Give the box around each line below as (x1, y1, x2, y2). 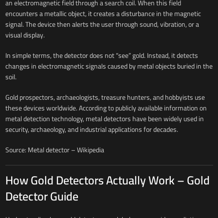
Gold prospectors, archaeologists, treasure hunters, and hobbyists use (5, 91, 205, 104)
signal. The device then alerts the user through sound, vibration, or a (5, 18, 199, 31)
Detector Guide (5, 185, 78, 207)
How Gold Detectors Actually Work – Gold (5, 169, 210, 191)
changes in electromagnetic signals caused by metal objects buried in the (5, 59, 213, 73)
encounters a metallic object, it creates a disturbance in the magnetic (5, 7, 201, 20)
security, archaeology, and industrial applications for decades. (5, 123, 178, 136)
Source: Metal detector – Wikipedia (5, 143, 104, 156)
